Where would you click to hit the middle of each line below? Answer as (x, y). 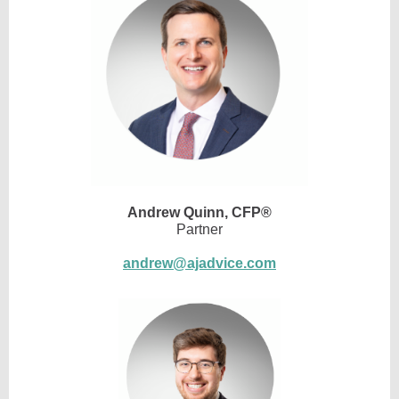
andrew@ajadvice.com (199, 263)
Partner (199, 229)
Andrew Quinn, (179, 212)
